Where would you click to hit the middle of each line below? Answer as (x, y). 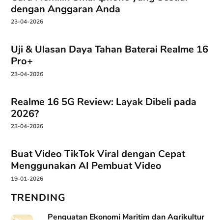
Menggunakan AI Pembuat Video (86, 166)
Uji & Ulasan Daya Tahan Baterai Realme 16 (110, 50)
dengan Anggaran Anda (66, 9)
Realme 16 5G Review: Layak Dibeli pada (104, 102)
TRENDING (39, 197)
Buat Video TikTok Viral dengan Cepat (98, 154)
